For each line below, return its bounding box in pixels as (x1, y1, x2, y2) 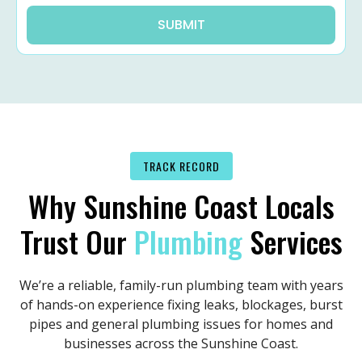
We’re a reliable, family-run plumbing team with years (19, 276, 343, 295)
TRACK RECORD (142, 158, 220, 175)
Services (242, 220, 343, 263)
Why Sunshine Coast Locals (27, 184, 335, 228)
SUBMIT (157, 15, 205, 35)
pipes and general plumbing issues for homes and (29, 315, 333, 334)
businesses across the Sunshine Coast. (64, 335, 298, 353)
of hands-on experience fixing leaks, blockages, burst (19, 296, 343, 314)
